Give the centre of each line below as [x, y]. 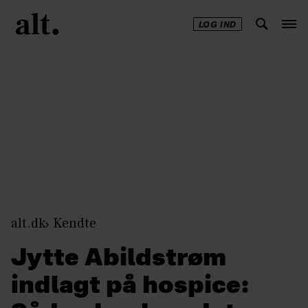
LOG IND [217, 25]
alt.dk [28, 223]
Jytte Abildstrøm [119, 259]
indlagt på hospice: [130, 286]
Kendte [75, 223]
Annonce [163, 47]
